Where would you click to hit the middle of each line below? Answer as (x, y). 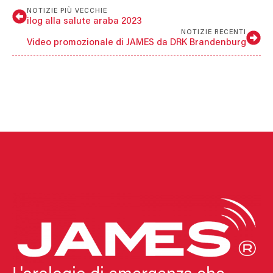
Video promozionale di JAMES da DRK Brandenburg (136, 42)
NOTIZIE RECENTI (214, 32)
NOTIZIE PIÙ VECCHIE (67, 11)
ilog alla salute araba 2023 (84, 21)
